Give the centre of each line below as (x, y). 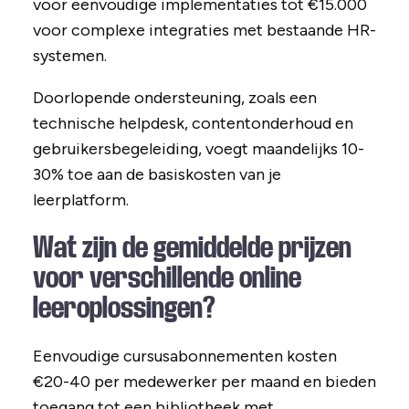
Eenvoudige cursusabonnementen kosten (184, 357)
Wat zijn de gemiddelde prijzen (192, 248)
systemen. (69, 56)
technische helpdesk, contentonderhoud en (193, 124)
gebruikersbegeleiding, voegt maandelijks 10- (198, 149)
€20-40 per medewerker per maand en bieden (204, 382)
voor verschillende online (167, 278)
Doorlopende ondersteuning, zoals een (174, 98)
